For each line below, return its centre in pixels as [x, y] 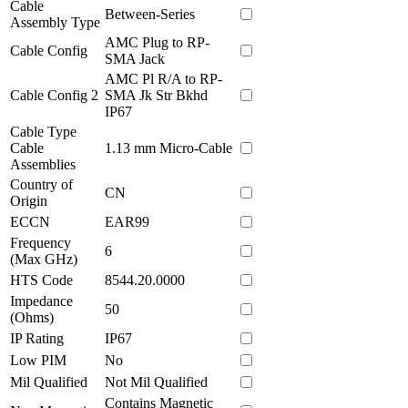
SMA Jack [135, 58]
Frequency [41, 242]
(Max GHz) [44, 259]
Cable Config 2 [54, 95]
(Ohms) [32, 317]
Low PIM [38, 360]
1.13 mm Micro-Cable [168, 148]
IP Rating [37, 338]
